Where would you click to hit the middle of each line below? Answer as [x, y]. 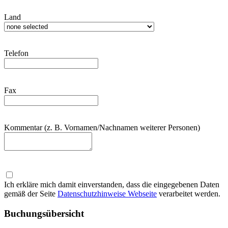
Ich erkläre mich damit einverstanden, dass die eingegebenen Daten [112, 184]
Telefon [16, 53]
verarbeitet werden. [189, 194]
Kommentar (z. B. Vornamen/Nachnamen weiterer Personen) [102, 127]
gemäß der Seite [31, 194]
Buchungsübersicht [44, 213]
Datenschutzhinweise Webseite [107, 194]
